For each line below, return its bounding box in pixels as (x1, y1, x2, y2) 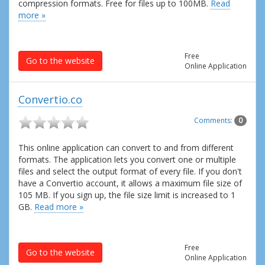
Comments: (194, 115, 234, 126)
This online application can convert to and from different (18, 141, 234, 153)
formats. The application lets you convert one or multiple (18, 153, 236, 165)
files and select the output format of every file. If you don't (18, 165, 242, 177)
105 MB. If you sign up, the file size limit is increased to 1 (18, 189, 235, 201)
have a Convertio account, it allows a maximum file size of (18, 177, 242, 189)
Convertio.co (18, 92, 82, 107)
